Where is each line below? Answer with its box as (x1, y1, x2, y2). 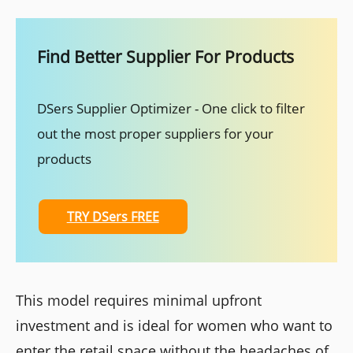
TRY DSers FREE (66, 208, 159, 226)
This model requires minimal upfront (16, 291, 262, 310)
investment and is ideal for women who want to (16, 316, 333, 336)
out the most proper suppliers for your (36, 124, 273, 143)
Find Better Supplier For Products (36, 45, 294, 69)
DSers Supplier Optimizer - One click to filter (36, 98, 305, 118)
